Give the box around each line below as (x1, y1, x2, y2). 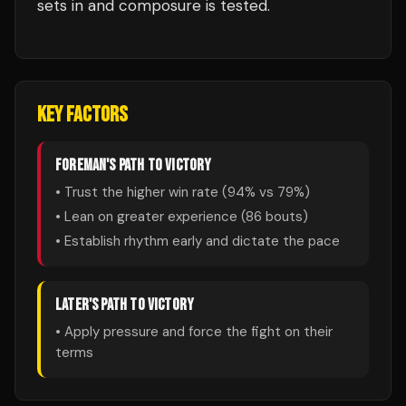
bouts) (262, 208, 308, 226)
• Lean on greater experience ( (55, 208, 246, 226)
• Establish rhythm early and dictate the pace (55, 232, 340, 250)
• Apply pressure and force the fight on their (55, 323, 333, 341)
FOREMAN (55, 156, 107, 175)
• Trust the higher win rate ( (55, 183, 227, 201)
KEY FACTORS (37, 101, 128, 128)
